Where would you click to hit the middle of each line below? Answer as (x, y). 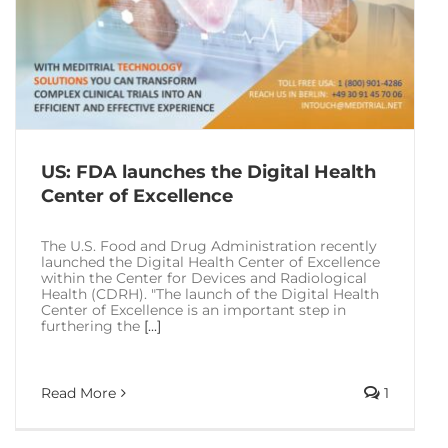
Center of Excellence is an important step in (193, 309)
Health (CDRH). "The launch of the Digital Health (210, 293)
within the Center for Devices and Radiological (204, 277)
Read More (78, 393)
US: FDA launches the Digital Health (208, 171)
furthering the (92, 325)
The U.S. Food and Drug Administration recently (209, 245)
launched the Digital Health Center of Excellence (210, 261)
